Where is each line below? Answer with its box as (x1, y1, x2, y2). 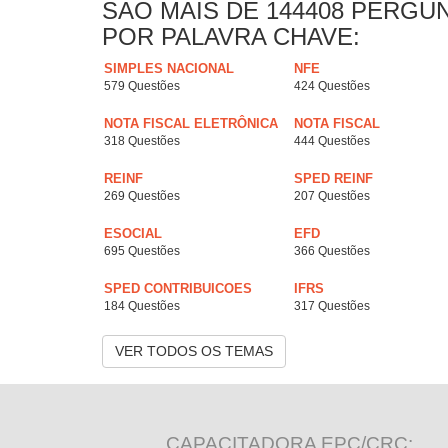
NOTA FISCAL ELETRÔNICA (104, 116, 278, 132)
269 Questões (104, 189, 180, 204)
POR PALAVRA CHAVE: (102, 23, 360, 51)
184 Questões (104, 299, 180, 314)
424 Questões (294, 79, 370, 94)
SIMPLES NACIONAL (104, 61, 234, 77)
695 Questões (104, 244, 180, 259)
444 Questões (294, 134, 370, 149)
